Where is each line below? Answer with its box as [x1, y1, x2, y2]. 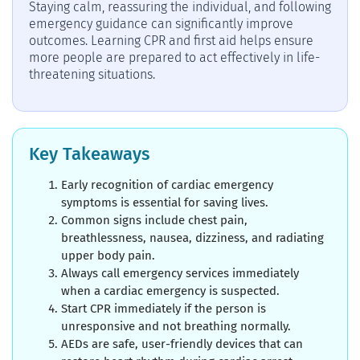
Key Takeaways [29, 142, 149, 165]
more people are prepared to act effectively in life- [29, 49, 320, 65]
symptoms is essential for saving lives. [61, 194, 268, 210]
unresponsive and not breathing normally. [61, 318, 291, 333]
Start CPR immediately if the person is [61, 301, 266, 316]
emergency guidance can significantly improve [29, 15, 293, 31]
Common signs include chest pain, [61, 212, 247, 227]
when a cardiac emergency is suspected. [61, 283, 280, 298]
